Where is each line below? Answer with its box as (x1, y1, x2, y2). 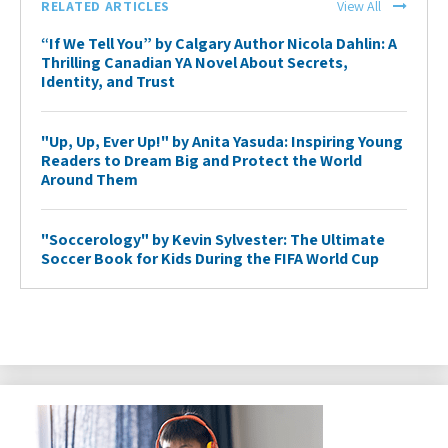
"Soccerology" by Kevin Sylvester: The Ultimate (41, 228, 385, 250)
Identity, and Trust (41, 70, 175, 92)
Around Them (41, 168, 138, 190)
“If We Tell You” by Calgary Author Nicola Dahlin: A (41, 32, 397, 54)
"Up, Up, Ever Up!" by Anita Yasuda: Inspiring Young (41, 130, 403, 152)
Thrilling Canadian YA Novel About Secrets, (41, 51, 348, 73)
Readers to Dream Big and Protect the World (41, 149, 362, 171)
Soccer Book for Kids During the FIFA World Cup (41, 247, 379, 269)
